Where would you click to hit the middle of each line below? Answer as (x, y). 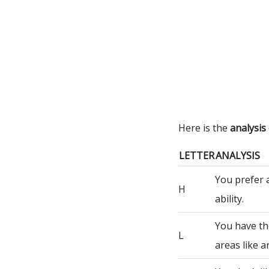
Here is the (204, 128)
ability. (229, 199)
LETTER (197, 156)
